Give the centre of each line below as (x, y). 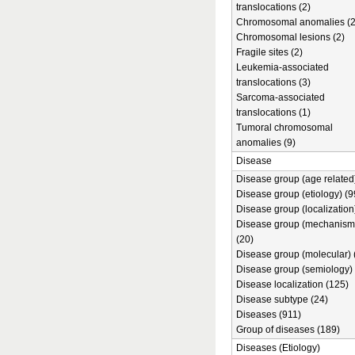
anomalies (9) (266, 143)
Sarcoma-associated (281, 97)
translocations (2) (273, 7)
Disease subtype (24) (282, 300)
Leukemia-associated (282, 67)
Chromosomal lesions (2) (290, 37)
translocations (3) (273, 82)
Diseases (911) (269, 315)
